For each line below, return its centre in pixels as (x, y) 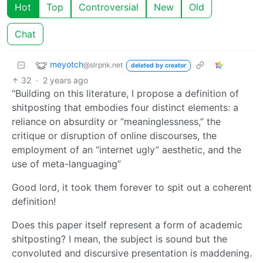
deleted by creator (158, 66)
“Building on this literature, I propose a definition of (125, 93)
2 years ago (66, 80)
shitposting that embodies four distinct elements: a (125, 107)
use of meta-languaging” (66, 163)
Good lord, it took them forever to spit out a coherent (132, 187)
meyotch (67, 65)
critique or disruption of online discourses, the (114, 135)
